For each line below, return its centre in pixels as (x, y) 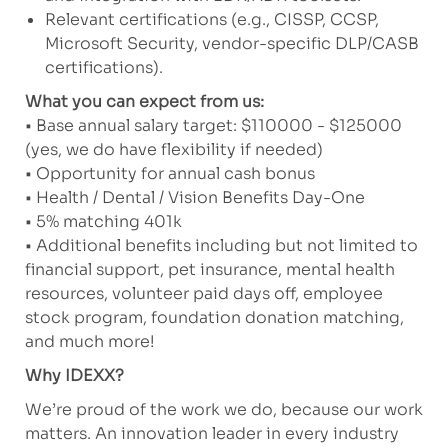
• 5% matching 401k (103, 221)
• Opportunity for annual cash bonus (169, 173)
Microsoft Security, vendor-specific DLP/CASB (231, 43)
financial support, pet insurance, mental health (209, 269)
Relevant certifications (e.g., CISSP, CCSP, (211, 19)
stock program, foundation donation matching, (214, 317)
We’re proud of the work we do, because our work (223, 409)
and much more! (89, 341)
